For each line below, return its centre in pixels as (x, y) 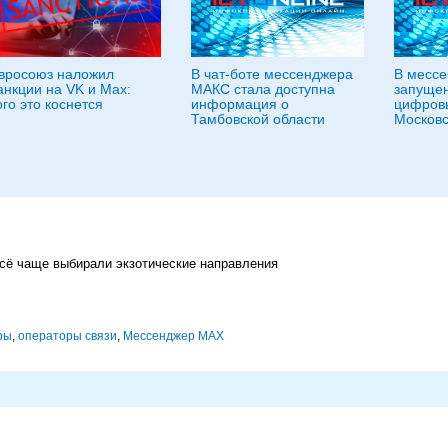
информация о (240, 103)
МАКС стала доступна (263, 88)
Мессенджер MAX (173, 335)
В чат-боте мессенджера (272, 73)
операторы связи (67, 335)
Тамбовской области (258, 118)
